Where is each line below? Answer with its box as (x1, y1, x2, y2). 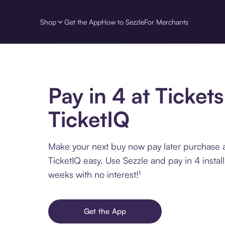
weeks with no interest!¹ (48, 169, 141, 180)
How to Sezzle (101, 17, 144, 26)
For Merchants (144, 17, 188, 26)
